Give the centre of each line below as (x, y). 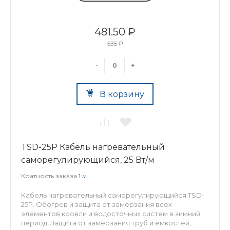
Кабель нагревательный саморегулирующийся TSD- (113, 195)
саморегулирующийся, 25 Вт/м (88, 160)
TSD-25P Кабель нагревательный (93, 147)
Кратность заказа (50, 176)
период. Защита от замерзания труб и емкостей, (106, 223)
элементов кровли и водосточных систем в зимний (111, 214)
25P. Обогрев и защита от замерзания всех (97, 204)
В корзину (122, 94)
